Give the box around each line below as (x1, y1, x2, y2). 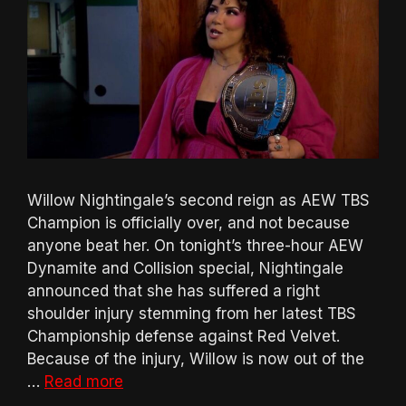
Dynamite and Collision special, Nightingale (27, 258, 343, 277)
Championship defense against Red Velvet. (27, 326, 340, 345)
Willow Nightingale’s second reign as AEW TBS (27, 190, 370, 209)
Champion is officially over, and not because (27, 213, 350, 232)
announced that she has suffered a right (27, 281, 320, 300)
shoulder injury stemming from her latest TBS (27, 304, 356, 323)
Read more (44, 372, 123, 391)
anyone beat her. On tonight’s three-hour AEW (27, 236, 363, 255)
